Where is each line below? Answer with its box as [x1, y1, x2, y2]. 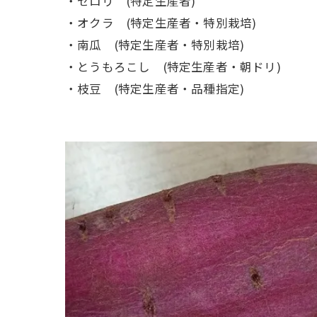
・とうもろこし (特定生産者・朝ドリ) [65, 58, 281, 76]
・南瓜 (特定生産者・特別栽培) [65, 36, 245, 54]
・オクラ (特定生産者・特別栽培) [65, 14, 257, 32]
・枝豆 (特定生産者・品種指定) [65, 80, 245, 98]
